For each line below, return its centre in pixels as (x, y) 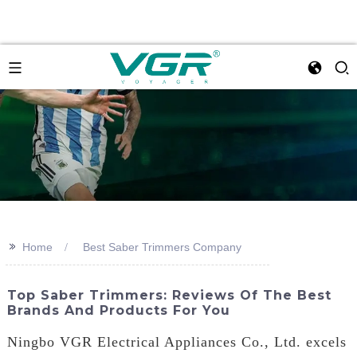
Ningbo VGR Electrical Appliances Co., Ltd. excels (177, 341)
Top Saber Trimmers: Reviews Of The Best (169, 295)
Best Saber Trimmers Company (162, 247)
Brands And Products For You (118, 310)
